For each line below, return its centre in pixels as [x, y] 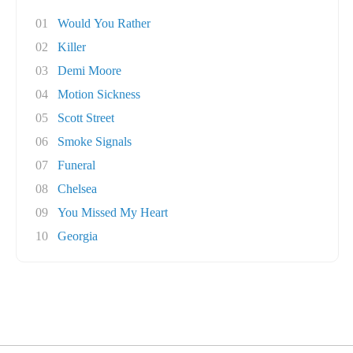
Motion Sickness [99, 94]
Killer [72, 47]
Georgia [78, 236]
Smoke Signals [95, 141]
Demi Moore [89, 71]
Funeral [76, 165]
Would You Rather [104, 23]
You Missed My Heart [113, 212]
